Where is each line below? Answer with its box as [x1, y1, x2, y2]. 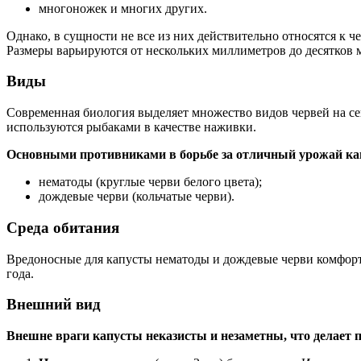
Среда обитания [6, 218, 119, 236]
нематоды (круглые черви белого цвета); [39, 175, 262, 189]
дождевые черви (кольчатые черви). [39, 189, 234, 204]
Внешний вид [6, 296, 101, 313]
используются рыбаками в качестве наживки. [6, 120, 256, 135]
